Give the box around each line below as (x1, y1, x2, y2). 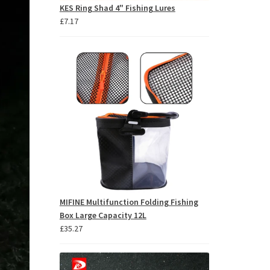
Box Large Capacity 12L (59, 209, 146, 221)
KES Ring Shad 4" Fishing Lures (59, 2, 175, 14)
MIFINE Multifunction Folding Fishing (59, 196, 198, 207)
